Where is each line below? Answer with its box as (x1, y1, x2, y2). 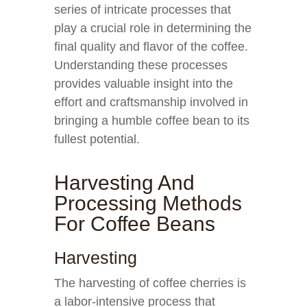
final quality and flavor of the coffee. (54, 40, 248, 53)
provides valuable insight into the (54, 77, 233, 90)
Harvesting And (54, 171, 195, 194)
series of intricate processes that (54, 3, 231, 16)
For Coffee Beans (54, 212, 215, 235)
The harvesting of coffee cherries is (54, 276, 246, 290)
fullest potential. (54, 132, 140, 146)
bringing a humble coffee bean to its (54, 114, 249, 127)
